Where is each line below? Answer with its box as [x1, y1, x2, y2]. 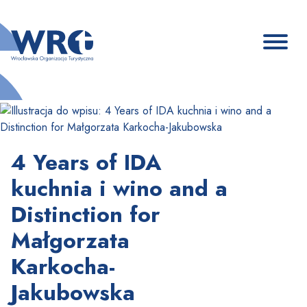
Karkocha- [11, 251, 115, 282]
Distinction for [11, 199, 160, 230]
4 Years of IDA [11, 147, 162, 178]
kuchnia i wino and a [11, 173, 228, 204]
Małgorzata [11, 225, 130, 256]
